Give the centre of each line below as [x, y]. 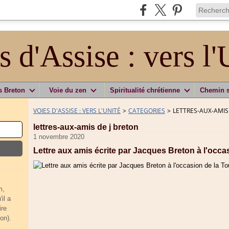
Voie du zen [67, 90]
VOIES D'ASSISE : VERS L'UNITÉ [77, 111]
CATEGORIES [147, 111]
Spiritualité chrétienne [145, 90]
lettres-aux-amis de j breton [86, 127]
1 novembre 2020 [59, 137]
